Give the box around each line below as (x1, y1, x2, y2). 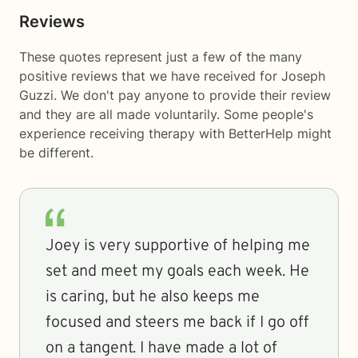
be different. (19, 145, 93, 161)
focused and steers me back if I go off (46, 312, 308, 333)
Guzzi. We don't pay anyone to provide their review (19, 87, 331, 103)
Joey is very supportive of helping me (46, 236, 310, 257)
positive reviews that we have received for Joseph (19, 68, 325, 84)
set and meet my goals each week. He (46, 261, 309, 282)
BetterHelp (229, 125, 293, 141)
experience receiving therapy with (19, 125, 229, 141)
